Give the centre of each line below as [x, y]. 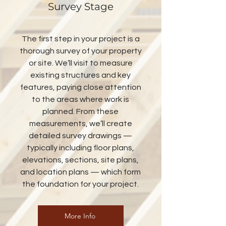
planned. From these [80, 111]
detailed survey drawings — [80, 136]
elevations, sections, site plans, [80, 160]
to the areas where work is [80, 99]
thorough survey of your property [80, 51]
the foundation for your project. [80, 184]
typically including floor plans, [80, 148]
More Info [80, 216]
